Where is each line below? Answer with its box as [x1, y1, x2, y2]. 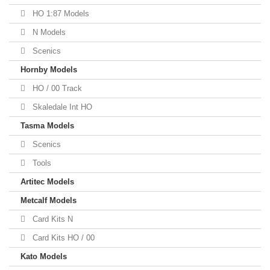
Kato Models [20, 252, 67, 261]
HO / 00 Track [30, 84, 82, 93]
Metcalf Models [20, 196, 77, 205]
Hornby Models [20, 65, 77, 74]
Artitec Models [20, 177, 74, 186]
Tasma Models [20, 121, 74, 130]
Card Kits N [30, 215, 73, 224]
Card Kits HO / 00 [30, 233, 95, 242]
